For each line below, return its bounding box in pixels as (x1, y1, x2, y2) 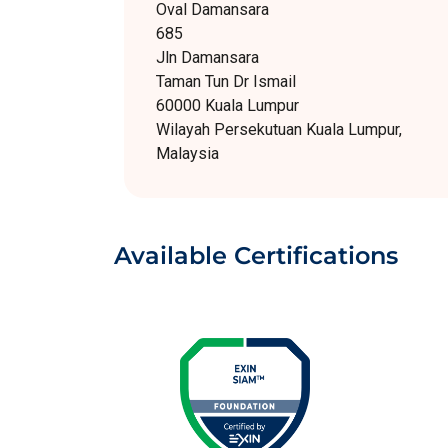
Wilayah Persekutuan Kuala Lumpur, (156, 120, 402, 139)
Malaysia (156, 144, 219, 163)
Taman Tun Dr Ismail (156, 72, 296, 91)
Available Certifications (114, 241, 398, 270)
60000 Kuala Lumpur (156, 96, 299, 115)
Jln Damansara (156, 48, 259, 67)
